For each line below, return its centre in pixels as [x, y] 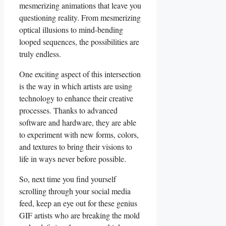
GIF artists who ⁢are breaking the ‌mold [79, 215]
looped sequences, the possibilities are [79, 42]
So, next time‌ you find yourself [68, 179]
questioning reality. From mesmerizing [80, 18]
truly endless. [40, 54]
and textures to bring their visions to [76, 147]
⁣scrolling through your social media [75, 191]
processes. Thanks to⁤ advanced [68, 110]
